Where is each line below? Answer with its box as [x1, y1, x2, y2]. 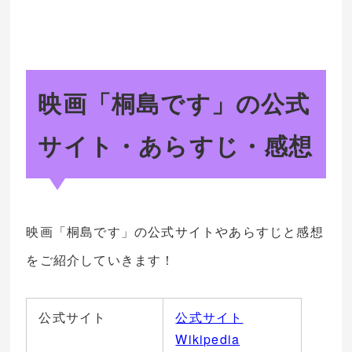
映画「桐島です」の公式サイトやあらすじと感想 [26, 222, 324, 241]
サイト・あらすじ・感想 [38, 128, 313, 163]
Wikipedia [175, 330, 240, 349]
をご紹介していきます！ [26, 251, 175, 269]
